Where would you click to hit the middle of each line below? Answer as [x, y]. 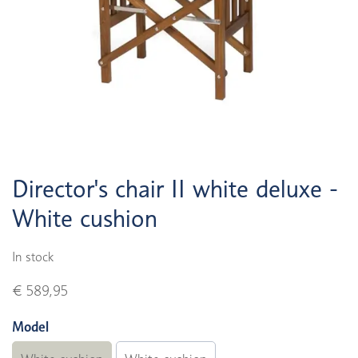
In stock [33, 257]
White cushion [85, 218]
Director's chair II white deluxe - [175, 189]
